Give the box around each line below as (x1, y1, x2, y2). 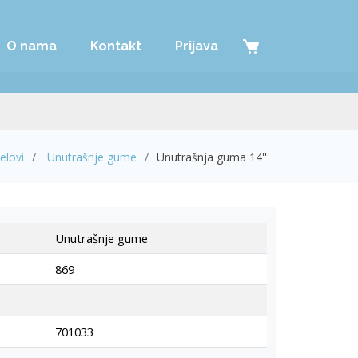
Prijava (175, 38, 218, 54)
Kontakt (90, 38, 141, 54)
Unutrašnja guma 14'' (157, 149, 267, 165)
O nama (6, 38, 57, 54)
